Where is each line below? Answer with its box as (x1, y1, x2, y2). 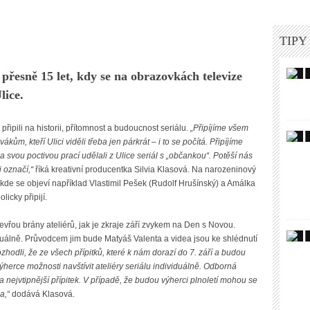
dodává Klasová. (10, 289, 75, 299)
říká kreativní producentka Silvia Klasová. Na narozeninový (33, 164, 256, 174)
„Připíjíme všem (190, 122, 248, 133)
